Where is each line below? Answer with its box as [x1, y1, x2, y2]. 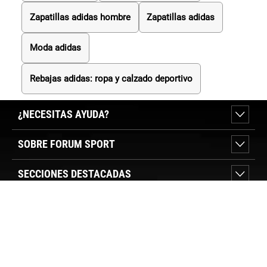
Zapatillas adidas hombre [29, 11, 131, 23]
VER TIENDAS [18, 202, 72, 214]
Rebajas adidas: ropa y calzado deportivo [29, 73, 193, 85]
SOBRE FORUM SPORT [18, 137, 115, 150]
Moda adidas [29, 42, 81, 54]
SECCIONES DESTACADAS [18, 167, 131, 180]
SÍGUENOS [12, 246, 58, 259]
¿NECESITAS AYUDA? [18, 107, 109, 120]
